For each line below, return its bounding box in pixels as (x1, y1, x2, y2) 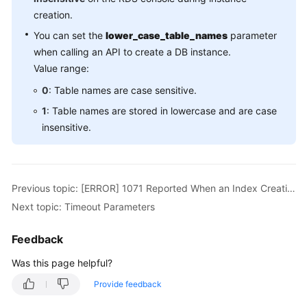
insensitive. (42, 121, 91, 133)
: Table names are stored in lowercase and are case (47, 105, 277, 116)
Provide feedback (94, 279, 162, 289)
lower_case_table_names (106, 29, 228, 41)
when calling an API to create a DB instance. (34, 46, 231, 58)
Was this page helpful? (12, 257, 112, 269)
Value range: (34, 62, 89, 74)
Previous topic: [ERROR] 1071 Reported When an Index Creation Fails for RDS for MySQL (287, 182, 295, 194)
